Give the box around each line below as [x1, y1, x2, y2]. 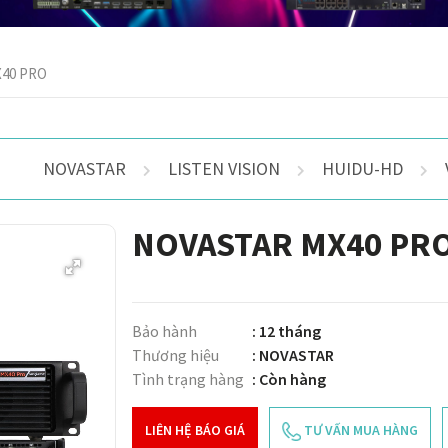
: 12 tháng [252, 320, 321, 341]
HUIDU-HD [321, 156, 403, 180]
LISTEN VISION [167, 156, 280, 180]
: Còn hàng [252, 368, 326, 389]
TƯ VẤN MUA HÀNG [301, 420, 418, 439]
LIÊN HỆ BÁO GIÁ [145, 420, 245, 439]
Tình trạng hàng [132, 368, 244, 389]
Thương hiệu [132, 344, 219, 365]
